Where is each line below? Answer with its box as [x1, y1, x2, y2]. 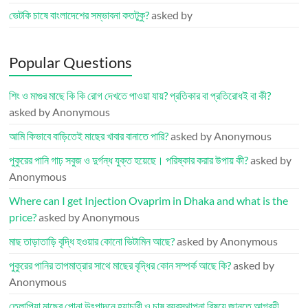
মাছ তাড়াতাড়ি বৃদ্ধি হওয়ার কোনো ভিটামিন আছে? [9, 234, 175, 247]
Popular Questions [9, 53, 133, 71]
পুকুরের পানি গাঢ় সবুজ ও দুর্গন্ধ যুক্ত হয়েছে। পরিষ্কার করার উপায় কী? [9, 153, 249, 166]
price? [9, 210, 37, 223]
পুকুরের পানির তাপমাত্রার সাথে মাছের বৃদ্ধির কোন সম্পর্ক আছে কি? [9, 258, 232, 272]
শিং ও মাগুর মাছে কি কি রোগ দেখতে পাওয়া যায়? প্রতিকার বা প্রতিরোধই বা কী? [9, 89, 272, 102]
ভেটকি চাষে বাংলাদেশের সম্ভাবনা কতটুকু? [9, 8, 150, 21]
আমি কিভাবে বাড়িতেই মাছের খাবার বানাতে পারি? [9, 129, 169, 142]
